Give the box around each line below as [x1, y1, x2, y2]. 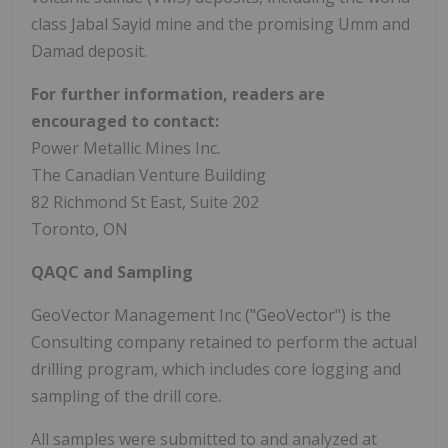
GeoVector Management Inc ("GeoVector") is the [31, 303, 391, 326]
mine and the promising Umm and [151, 12, 410, 35]
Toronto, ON [31, 217, 128, 240]
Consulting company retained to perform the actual [31, 330, 417, 353]
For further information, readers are [31, 82, 325, 105]
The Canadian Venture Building [31, 163, 266, 186]
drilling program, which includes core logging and [31, 357, 401, 380]
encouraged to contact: [31, 109, 219, 132]
